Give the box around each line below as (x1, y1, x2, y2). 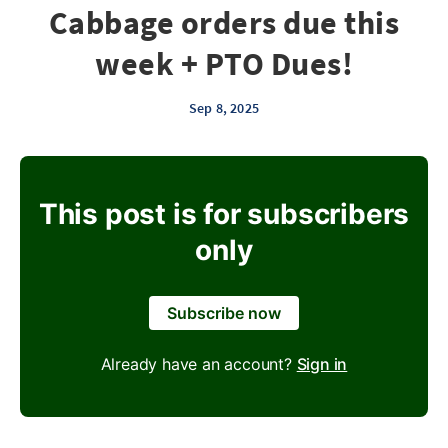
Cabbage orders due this (48, 3, 400, 43)
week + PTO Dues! (95, 44, 353, 84)
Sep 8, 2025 (188, 99, 260, 117)
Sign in (296, 354, 348, 374)
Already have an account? (100, 354, 297, 374)
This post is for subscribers (38, 197, 410, 231)
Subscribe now (167, 303, 281, 323)
